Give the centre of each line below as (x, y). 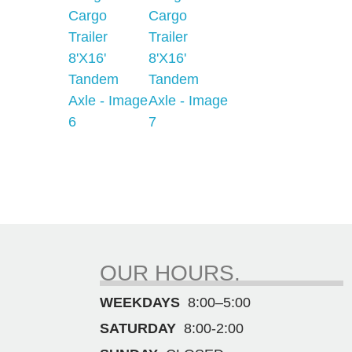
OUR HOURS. (170, 273)
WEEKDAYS (140, 303)
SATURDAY (138, 329)
